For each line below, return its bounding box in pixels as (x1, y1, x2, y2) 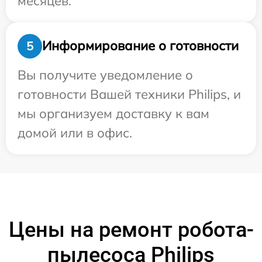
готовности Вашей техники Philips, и (18, 85, 241, 102)
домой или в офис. (18, 124, 132, 141)
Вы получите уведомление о (18, 66, 193, 83)
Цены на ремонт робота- (8, 217, 254, 242)
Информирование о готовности (42, 37, 239, 54)
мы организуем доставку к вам (18, 105, 209, 122)
